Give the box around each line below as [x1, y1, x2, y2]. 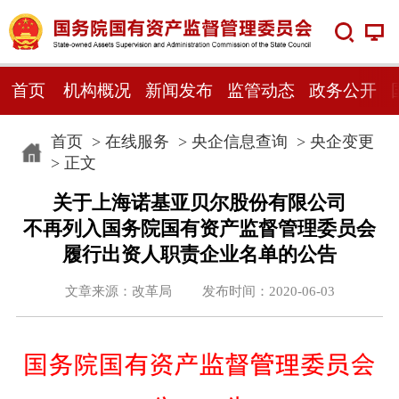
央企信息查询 [191, 132, 288, 151]
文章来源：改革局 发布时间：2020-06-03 [64, 283, 335, 298]
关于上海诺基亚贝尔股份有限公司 [53, 191, 346, 214]
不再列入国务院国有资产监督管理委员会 [23, 217, 376, 240]
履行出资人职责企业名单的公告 [62, 243, 337, 265]
